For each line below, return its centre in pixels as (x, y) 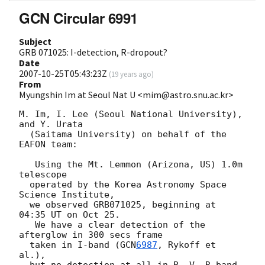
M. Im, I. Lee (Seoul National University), (131, 114)
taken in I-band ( (75, 245)
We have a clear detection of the (27, 225)
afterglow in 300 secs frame (91, 235)
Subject (35, 42)
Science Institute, (67, 195)
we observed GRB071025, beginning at (24, 205)
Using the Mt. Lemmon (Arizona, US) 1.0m (27, 165)
